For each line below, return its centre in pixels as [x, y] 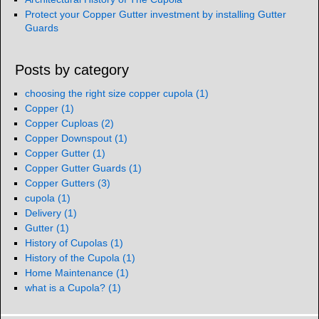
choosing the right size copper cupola [110, 94]
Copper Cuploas [63, 124]
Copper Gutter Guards [77, 168]
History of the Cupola [74, 258]
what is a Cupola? [67, 288]
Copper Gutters [61, 183]
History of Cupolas [68, 243]
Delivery [45, 213]
